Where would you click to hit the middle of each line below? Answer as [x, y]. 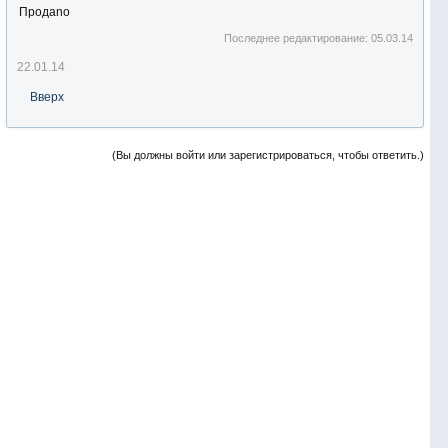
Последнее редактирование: [298, 38]
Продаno [44, 12]
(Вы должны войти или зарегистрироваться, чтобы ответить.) [268, 155]
